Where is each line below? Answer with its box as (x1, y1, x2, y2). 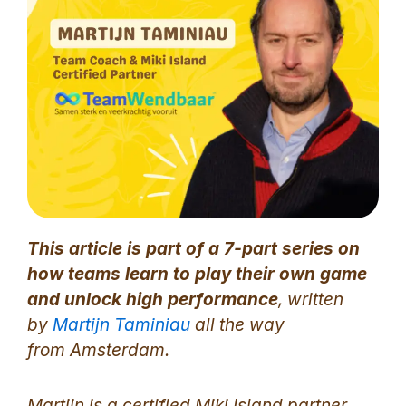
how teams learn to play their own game (27, 264, 367, 285)
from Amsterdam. (27, 340, 174, 362)
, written (278, 289, 343, 311)
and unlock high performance (27, 289, 278, 311)
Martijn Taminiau (53, 314, 190, 336)
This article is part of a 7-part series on (27, 238, 360, 260)
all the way (190, 314, 285, 336)
